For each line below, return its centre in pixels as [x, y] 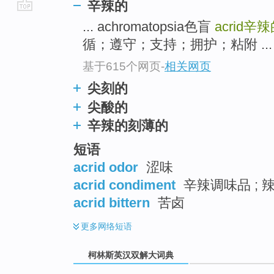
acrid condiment [124, 185]
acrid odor [106, 167]
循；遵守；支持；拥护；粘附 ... [177, 45]
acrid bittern [112, 202]
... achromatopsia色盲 [149, 27]
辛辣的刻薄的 [128, 125]
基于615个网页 [122, 66]
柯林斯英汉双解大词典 [131, 255]
